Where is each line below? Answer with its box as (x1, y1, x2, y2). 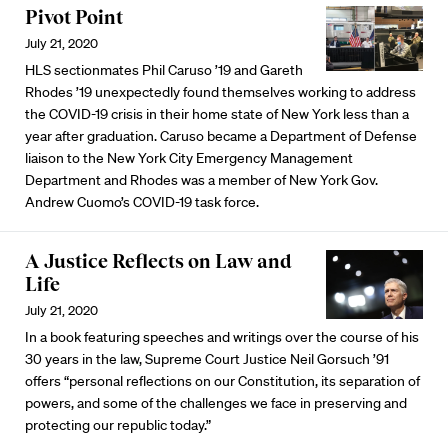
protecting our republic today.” (25, 416, 211, 434)
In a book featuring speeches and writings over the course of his (25, 328, 419, 346)
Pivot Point (25, 6, 123, 28)
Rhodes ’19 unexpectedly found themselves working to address (25, 83, 416, 101)
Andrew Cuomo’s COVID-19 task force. (25, 193, 259, 211)
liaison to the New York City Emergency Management (25, 149, 353, 167)
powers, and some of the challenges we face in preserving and (25, 394, 407, 412)
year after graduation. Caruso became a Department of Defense (25, 127, 417, 145)
